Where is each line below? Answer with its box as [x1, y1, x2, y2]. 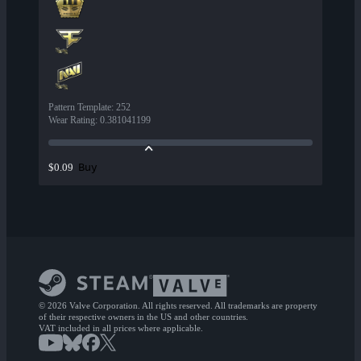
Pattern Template [48, 102, 111, 114]
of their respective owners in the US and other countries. [39, 312, 248, 322]
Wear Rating [48, 114, 95, 127]
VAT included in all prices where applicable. [39, 323, 203, 334]
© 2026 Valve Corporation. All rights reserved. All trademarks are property [39, 301, 317, 311]
